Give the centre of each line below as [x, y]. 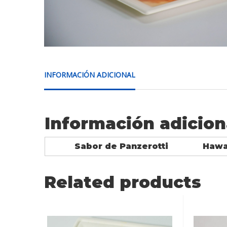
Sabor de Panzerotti [121, 146]
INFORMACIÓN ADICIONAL [90, 74]
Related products [123, 182]
